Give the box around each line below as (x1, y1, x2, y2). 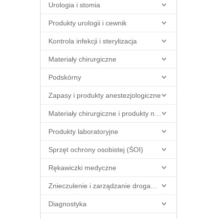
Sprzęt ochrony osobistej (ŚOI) (48, 146, 143, 153)
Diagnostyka (48, 200, 87, 208)
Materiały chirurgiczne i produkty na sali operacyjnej (154, 109, 161, 117)
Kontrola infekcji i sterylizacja (48, 37, 137, 45)
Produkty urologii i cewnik (48, 19, 127, 27)
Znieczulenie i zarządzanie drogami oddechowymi (151, 182, 157, 190)
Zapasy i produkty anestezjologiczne (48, 91, 161, 99)
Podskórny (48, 73, 81, 81)
